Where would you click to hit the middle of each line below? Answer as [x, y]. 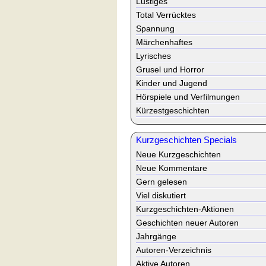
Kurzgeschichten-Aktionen [185, 209]
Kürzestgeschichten [173, 110]
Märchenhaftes [164, 42]
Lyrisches [153, 56]
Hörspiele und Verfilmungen [188, 97]
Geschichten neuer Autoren [187, 223]
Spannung [155, 28]
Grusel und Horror [170, 69]
